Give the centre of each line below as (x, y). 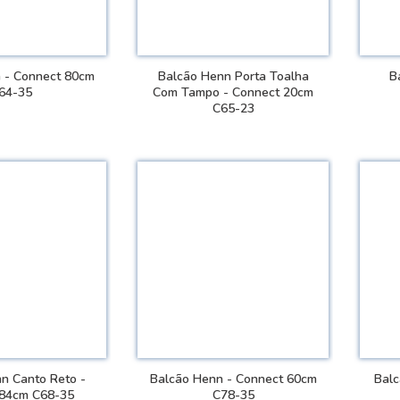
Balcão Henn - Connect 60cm (233, 379)
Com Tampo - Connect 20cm (233, 92)
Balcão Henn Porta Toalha (233, 76)
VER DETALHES (241, 151)
